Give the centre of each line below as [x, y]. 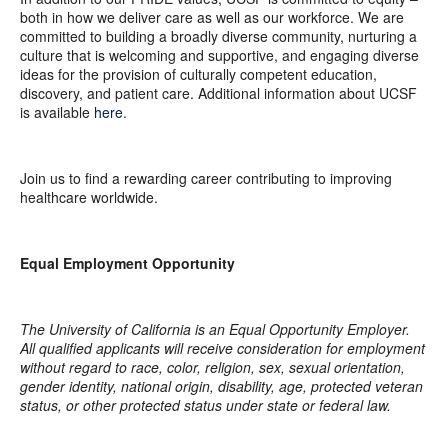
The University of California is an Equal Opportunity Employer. [215, 328]
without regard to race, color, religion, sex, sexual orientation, [212, 366]
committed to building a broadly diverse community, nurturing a [218, 35]
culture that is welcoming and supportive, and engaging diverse [219, 54]
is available [57, 111]
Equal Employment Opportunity [127, 262]
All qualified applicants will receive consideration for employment [222, 347]
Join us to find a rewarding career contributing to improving [206, 177]
